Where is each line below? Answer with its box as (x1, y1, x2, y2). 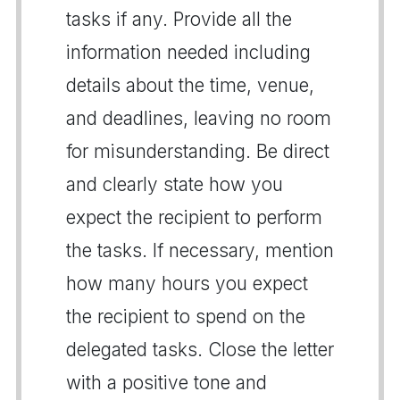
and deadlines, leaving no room (66, 106, 331, 129)
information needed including (66, 40, 311, 63)
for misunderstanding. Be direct (66, 139, 329, 162)
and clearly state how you (66, 172, 283, 196)
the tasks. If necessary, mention (66, 238, 334, 262)
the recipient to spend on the (66, 304, 305, 328)
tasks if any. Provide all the (66, 7, 292, 30)
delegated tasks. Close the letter (66, 337, 334, 361)
